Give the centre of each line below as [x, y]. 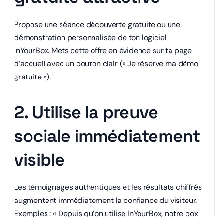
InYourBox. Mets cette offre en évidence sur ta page [103, 51]
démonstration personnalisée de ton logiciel [90, 38]
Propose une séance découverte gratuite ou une [97, 24]
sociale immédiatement [107, 136]
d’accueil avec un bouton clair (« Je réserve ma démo [106, 64]
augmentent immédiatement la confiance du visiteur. [106, 200]
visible [39, 160]
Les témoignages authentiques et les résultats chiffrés [108, 187]
